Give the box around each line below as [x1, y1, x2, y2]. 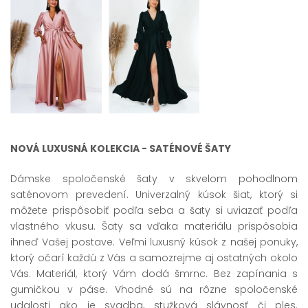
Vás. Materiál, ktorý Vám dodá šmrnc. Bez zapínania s [10, 266, 298, 280]
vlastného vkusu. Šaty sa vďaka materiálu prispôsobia [10, 219, 298, 233]
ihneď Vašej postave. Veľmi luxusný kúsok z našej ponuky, [10, 234, 298, 249]
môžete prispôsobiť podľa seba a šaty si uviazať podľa [10, 203, 298, 217]
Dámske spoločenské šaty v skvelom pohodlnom [10, 171, 298, 186]
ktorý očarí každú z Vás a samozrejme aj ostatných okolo [10, 250, 298, 265]
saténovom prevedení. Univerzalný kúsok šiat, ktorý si [10, 187, 298, 201]
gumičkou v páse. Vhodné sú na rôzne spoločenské [10, 282, 298, 296]
